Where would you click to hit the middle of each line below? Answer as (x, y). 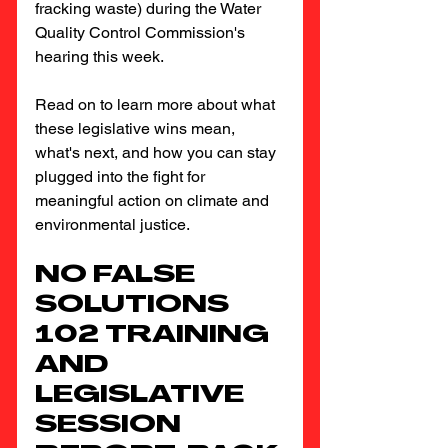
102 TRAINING (155, 336)
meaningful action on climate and (154, 200)
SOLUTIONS (135, 306)
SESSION (111, 426)
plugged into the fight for (122, 176)
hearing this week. (99, 56)
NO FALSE (118, 276)
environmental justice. (112, 224)
